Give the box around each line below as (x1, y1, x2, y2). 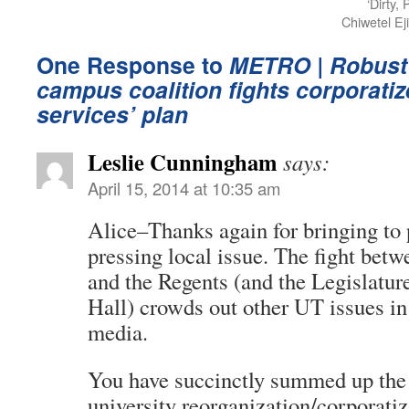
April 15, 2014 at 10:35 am (88, 175, 280, 200)
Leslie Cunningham (88, 144, 278, 178)
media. (88, 316, 148, 347)
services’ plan (37, 97, 188, 131)
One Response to (37, 47, 229, 81)
